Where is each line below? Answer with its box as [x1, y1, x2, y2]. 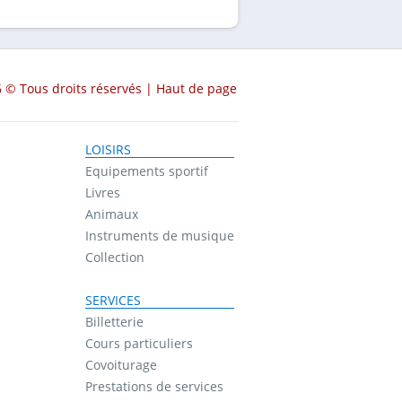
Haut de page [156, 80, 237, 98]
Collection [84, 249, 144, 267]
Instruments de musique [84, 227, 234, 245]
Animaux [84, 205, 138, 223]
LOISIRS [84, 141, 131, 159]
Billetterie [84, 313, 144, 331]
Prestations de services [84, 378, 223, 396]
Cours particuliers [84, 335, 193, 353]
